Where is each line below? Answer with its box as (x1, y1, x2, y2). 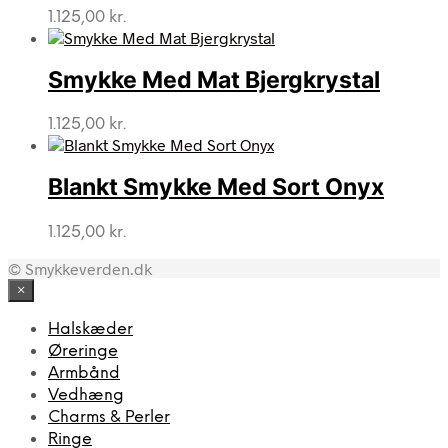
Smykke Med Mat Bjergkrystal (48, 66, 380, 95)
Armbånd (48, 364, 120, 382)
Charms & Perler (48, 408, 170, 426)
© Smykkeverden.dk (8, 258, 152, 278)
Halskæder (48, 320, 133, 338)
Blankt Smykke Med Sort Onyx (48, 173, 384, 202)
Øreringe (48, 342, 118, 360)
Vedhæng (48, 386, 124, 404)
